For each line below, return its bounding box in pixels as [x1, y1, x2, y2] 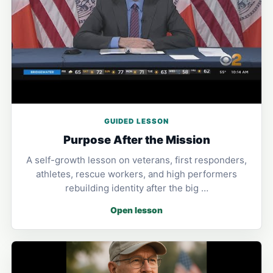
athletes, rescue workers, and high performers [36, 168, 237, 180]
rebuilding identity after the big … [65, 182, 208, 194]
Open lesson [110, 205, 163, 215]
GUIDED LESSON [104, 116, 169, 126]
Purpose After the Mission [63, 132, 210, 146]
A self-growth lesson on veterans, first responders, [26, 154, 247, 166]
